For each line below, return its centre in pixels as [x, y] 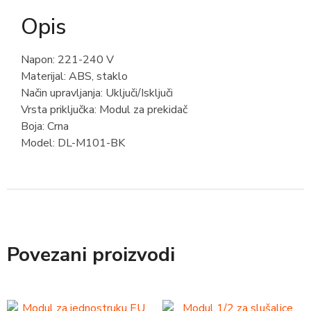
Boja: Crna [45, 126]
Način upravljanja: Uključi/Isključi [97, 93]
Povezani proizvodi [91, 254]
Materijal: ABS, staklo [74, 76]
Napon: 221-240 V [67, 59]
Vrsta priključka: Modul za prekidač [104, 109]
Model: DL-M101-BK [73, 143]
